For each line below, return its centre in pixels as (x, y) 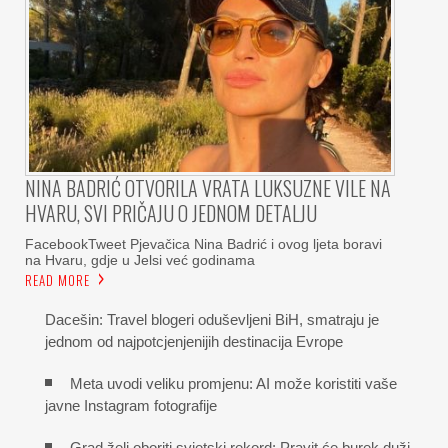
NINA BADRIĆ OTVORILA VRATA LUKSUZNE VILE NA (208, 187)
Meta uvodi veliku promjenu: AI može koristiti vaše (233, 383)
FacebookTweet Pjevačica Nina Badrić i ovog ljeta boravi (203, 243)
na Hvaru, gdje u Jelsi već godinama (140, 259)
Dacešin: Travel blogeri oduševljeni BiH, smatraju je (212, 319)
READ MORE (57, 279)
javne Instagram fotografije (131, 405)
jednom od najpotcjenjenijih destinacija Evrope (194, 341)
